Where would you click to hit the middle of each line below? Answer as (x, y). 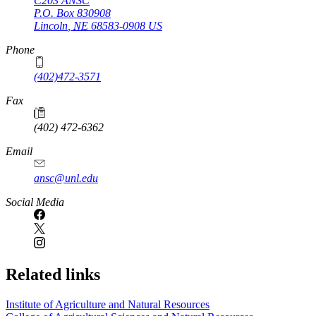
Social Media (35, 202)
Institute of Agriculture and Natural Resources (108, 305)
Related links (53, 275)
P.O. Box (55, 13)
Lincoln (51, 26)
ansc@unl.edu (66, 178)
